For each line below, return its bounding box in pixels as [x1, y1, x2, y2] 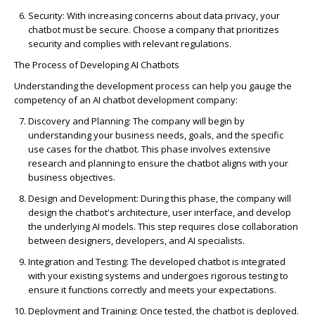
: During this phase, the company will [136, 192, 291, 205]
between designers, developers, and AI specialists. [28, 234, 245, 247]
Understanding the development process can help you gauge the [14, 79, 292, 93]
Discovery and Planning [28, 115, 129, 128]
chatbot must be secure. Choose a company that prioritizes [28, 23, 279, 37]
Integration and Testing [28, 255, 127, 269]
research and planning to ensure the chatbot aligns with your [28, 157, 288, 170]
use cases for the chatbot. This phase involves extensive [28, 143, 271, 156]
